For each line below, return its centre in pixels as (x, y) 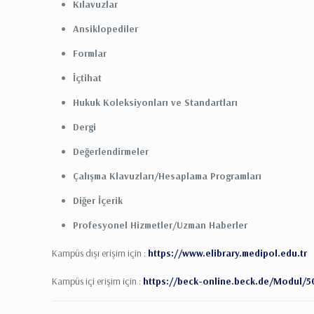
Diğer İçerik (98, 200)
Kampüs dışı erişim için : (100, 253)
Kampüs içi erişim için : (98, 281)
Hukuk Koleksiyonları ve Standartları (156, 102)
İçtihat (88, 77)
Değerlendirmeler (111, 151)
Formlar (90, 53)
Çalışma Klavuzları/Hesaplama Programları (168, 176)
